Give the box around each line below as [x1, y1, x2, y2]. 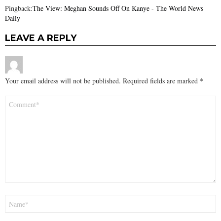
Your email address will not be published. [5, 76, 121, 86]
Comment [5, 96, 37, 104]
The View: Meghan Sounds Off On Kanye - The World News [33, 3, 203, 13]
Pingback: [5, 3, 33, 13]
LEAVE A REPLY [5, 33, 76, 44]
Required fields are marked [123, 76, 200, 86]
